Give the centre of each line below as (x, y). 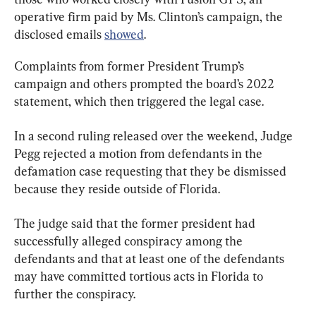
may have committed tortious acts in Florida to (140, 276)
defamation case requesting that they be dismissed (152, 171)
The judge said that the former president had (136, 224)
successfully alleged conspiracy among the (130, 241)
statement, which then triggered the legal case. (139, 102)
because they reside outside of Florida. (117, 189)
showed (124, 35)
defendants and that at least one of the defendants (151, 259)
